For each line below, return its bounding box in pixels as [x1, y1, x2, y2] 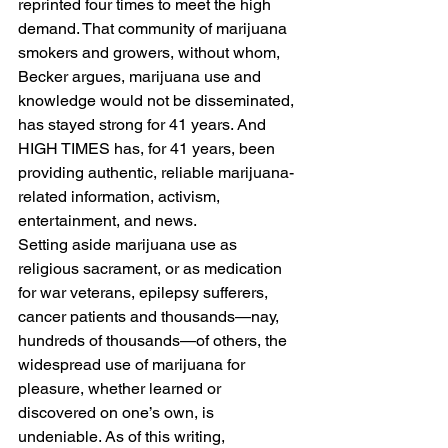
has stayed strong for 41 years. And [18, 115, 270, 134]
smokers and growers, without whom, [18, 43, 284, 62]
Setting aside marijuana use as [18, 235, 241, 254]
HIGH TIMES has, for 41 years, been [18, 139, 279, 158]
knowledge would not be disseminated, [18, 91, 298, 110]
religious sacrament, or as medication [18, 259, 286, 278]
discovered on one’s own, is [18, 403, 218, 422]
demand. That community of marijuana [18, 19, 291, 38]
